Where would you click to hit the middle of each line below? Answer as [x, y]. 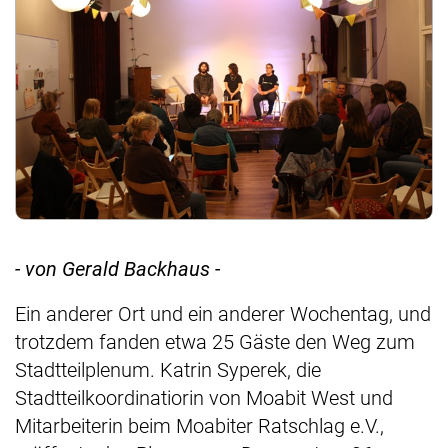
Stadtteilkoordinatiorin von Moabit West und [204, 398]
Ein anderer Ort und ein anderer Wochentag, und [223, 314]
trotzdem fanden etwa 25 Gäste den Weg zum [215, 342]
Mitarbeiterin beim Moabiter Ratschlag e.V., [199, 426]
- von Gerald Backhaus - [117, 269]
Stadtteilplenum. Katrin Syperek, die [168, 370]
